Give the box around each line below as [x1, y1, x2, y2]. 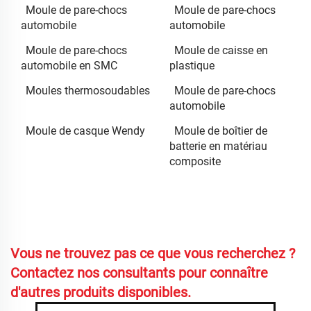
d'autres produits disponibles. [10, 283, 191, 301]
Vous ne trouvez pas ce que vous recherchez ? [10, 244, 295, 262]
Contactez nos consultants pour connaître [10, 264, 268, 281]
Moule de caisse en [174, 43, 268, 57]
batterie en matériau [169, 139, 267, 153]
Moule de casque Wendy [26, 124, 145, 137]
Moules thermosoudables [26, 83, 150, 97]
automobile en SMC [21, 58, 117, 72]
